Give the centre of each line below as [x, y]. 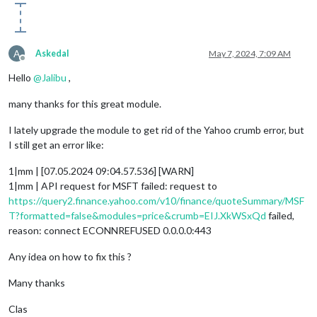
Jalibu [54, 78]
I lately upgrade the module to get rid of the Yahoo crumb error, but [156, 130]
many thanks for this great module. [85, 104]
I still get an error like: [56, 145]
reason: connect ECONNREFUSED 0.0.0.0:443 [110, 231]
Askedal [52, 54]
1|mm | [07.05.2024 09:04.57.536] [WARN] [101, 171]
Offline [35, 64]
